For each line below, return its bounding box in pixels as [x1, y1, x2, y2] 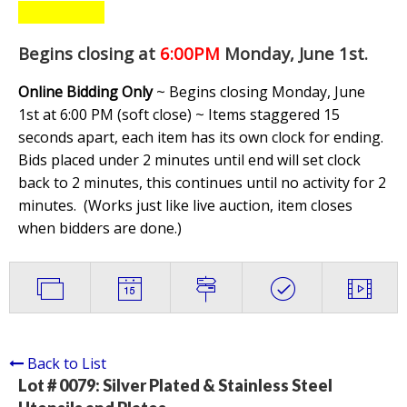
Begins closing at [18, 42, 155, 65]
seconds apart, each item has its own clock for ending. [18, 127, 383, 148]
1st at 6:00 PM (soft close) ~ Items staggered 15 [18, 104, 340, 125]
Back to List [27, 353, 106, 374]
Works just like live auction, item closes [88, 195, 352, 216]
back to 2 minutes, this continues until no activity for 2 [18, 173, 386, 194]
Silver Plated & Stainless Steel [103, 375, 333, 396]
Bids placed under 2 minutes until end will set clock [18, 150, 361, 171]
